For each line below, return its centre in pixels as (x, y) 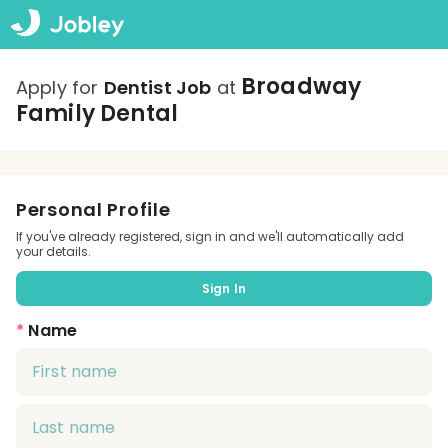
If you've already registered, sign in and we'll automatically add (210, 236)
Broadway (301, 86)
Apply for (60, 87)
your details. (53, 251)
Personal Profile (93, 209)
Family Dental (97, 113)
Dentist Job (157, 87)
